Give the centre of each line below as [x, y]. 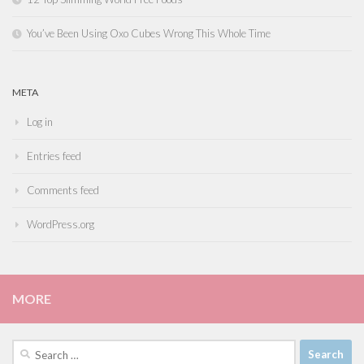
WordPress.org [61, 224]
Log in [40, 121]
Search [27, 347]
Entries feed [54, 156]
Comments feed [63, 190]
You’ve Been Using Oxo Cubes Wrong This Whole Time [149, 33]
